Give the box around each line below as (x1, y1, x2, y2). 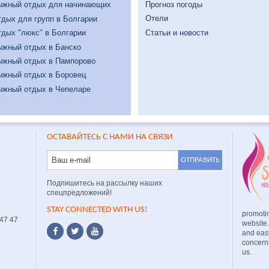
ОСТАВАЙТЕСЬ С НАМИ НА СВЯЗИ (46, 133, 173, 142)
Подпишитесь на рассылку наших (46, 180, 162, 187)
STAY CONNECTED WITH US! (46, 205, 148, 215)
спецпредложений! (46, 189, 112, 197)
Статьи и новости (145, 28, 208, 37)
